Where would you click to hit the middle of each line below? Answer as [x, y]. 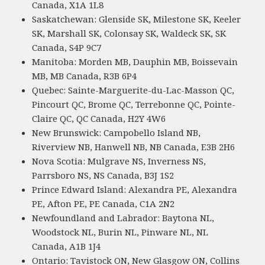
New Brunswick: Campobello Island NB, [117, 133]
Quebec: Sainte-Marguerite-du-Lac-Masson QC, [133, 90]
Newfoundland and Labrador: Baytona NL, [123, 218]
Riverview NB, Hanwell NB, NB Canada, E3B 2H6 [134, 147]
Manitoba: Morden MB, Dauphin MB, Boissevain [135, 62]
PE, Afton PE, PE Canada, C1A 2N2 [104, 204]
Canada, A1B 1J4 [67, 246]
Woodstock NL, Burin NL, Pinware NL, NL [120, 232]
